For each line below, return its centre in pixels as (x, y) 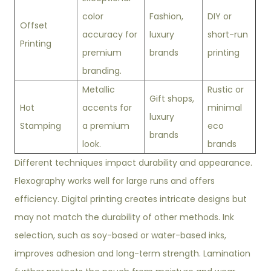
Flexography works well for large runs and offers (115, 181)
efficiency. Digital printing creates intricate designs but (131, 199)
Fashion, (167, 17)
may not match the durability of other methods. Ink (125, 217)
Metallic (99, 90)
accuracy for (110, 35)
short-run (228, 35)
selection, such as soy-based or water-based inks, (121, 236)
